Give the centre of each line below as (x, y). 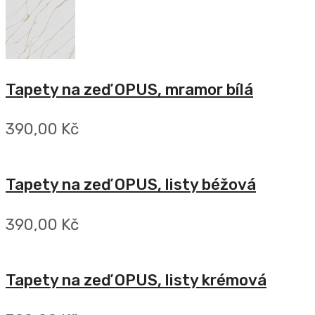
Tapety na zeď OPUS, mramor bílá (129, 89)
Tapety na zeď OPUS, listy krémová (136, 281)
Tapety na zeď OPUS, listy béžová (131, 185)
